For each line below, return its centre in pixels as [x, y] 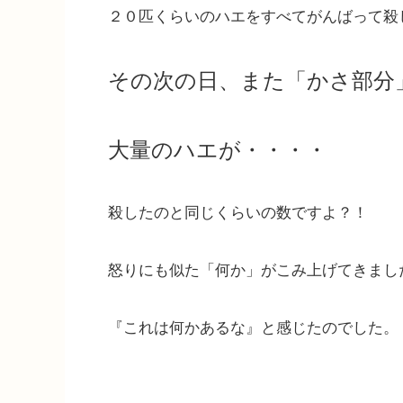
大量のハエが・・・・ [218, 149]
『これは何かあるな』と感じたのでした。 [253, 327]
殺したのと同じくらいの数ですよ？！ [238, 212]
